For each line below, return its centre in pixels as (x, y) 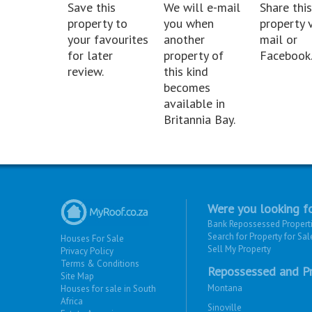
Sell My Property (239, 249)
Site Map (77, 276)
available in (194, 103)
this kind (186, 71)
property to (97, 23)
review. (86, 71)
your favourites (108, 39)
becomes (187, 87)
